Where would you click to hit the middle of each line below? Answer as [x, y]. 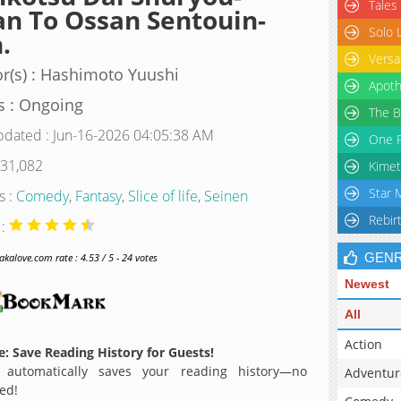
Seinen [226, 196]
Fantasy [98, 196]
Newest [367, 284]
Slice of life [162, 196]
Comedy [42, 196]
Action [363, 344]
